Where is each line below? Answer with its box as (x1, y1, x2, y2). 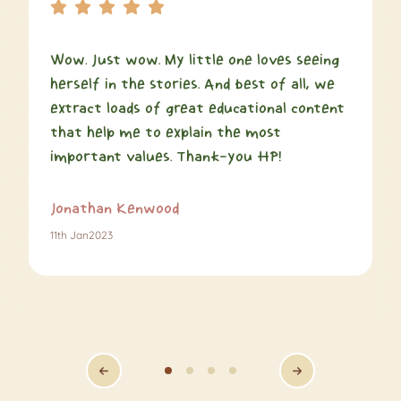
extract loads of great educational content (50, 100, 345, 116)
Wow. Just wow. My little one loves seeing (50, 52, 339, 68)
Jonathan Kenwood (50, 200, 179, 217)
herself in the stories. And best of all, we (50, 76, 335, 92)
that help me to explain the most (50, 124, 281, 141)
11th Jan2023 (50, 228, 113, 243)
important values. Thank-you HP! (50, 149, 282, 165)
